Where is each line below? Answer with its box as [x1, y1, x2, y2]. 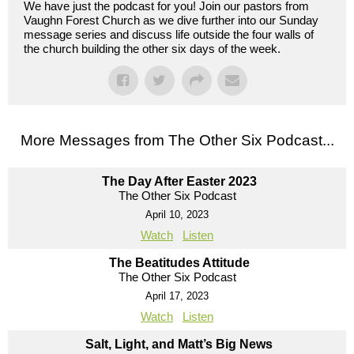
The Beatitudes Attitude [108, 256, 250, 270]
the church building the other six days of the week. [24, 42, 281, 56]
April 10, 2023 [145, 209, 209, 221]
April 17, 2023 [145, 290, 209, 303]
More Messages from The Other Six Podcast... [20, 132, 334, 149]
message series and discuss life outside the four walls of [24, 28, 314, 42]
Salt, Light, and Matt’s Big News [85, 337, 273, 352]
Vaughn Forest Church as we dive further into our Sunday [24, 13, 318, 28]
